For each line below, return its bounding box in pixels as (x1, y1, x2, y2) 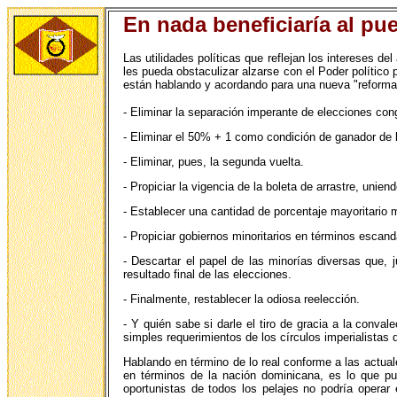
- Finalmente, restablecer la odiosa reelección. (123, 292, 360, 306)
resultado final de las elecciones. (123, 268, 292, 281)
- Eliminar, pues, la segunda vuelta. (123, 155, 304, 168)
